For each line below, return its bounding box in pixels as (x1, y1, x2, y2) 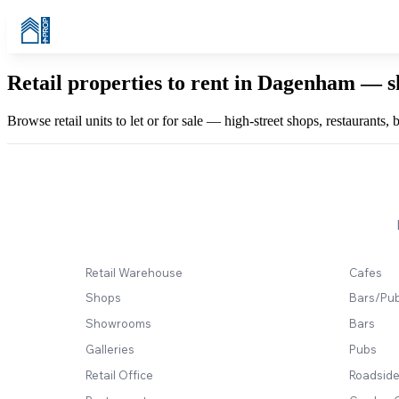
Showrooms (85, 316, 151, 331)
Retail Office (85, 367, 153, 382)
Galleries (85, 341, 134, 356)
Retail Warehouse (85, 265, 183, 280)
